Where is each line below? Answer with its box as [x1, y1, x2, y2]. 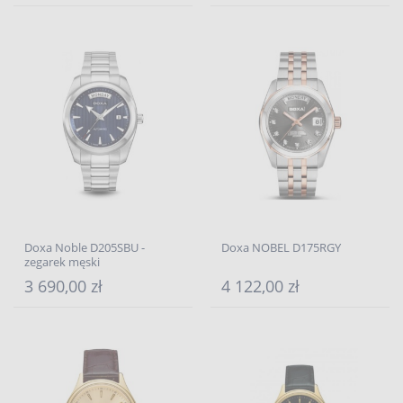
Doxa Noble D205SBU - [24, 239, 145, 255]
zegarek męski [24, 254, 100, 270]
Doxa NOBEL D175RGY [221, 239, 341, 255]
